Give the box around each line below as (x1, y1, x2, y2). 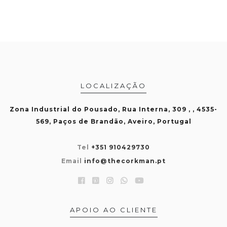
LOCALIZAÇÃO (81, 81, 146, 90)
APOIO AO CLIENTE (69, 205, 158, 214)
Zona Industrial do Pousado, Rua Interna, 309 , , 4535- (10, 105, 217, 113)
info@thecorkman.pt (84, 157, 166, 165)
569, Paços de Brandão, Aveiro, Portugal (35, 117, 192, 125)
